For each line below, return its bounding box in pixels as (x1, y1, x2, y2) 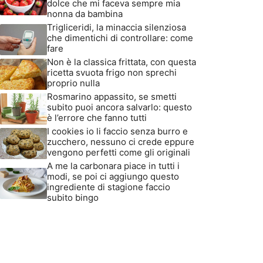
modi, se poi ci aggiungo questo (47, 171, 179, 182)
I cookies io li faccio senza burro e (47, 126, 188, 137)
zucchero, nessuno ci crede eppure (47, 136, 194, 147)
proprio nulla (47, 77, 100, 89)
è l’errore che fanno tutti (47, 112, 147, 123)
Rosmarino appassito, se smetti (47, 91, 177, 102)
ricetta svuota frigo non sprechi (47, 67, 177, 78)
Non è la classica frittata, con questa (47, 56, 196, 68)
